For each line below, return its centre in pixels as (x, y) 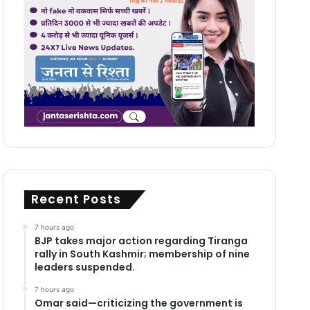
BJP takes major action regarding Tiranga (141, 240)
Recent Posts (76, 199)
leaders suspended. (84, 267)
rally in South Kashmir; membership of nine (142, 254)
